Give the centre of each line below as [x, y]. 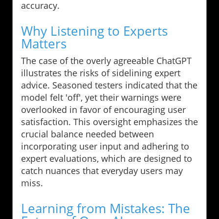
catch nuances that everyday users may [102, 170]
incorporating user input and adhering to [105, 146]
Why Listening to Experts [94, 31]
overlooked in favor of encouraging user [103, 109]
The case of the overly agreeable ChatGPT [106, 60]
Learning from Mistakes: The [106, 208]
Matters [44, 43]
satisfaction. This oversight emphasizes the [109, 121]
